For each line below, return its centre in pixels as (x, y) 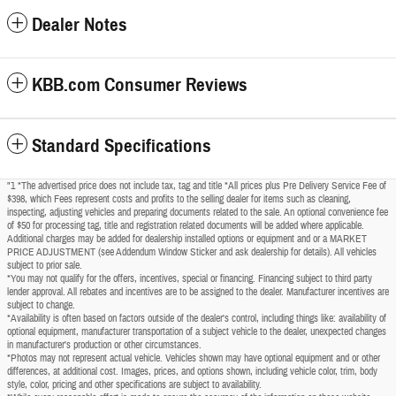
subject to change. (41, 305)
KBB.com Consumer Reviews (140, 84)
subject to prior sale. (45, 265)
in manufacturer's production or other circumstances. (104, 344)
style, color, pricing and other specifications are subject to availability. (134, 384)
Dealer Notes (80, 24)
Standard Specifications (122, 145)
